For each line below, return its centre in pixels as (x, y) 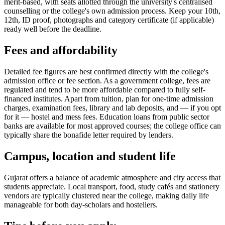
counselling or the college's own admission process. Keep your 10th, (112, 11)
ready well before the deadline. (53, 29)
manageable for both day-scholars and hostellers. (81, 204)
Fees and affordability (61, 50)
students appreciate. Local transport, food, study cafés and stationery (112, 186)
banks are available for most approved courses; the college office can (113, 126)
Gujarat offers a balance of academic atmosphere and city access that (112, 177)
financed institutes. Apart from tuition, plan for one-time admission (109, 99)
